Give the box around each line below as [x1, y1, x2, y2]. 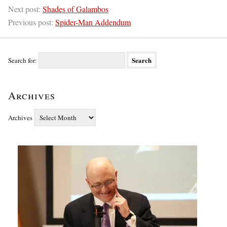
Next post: [8, 4, 43, 15]
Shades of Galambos [43, 4, 108, 15]
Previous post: [8, 17, 55, 28]
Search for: [8, 56, 37, 65]
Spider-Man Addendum [55, 17, 131, 28]
